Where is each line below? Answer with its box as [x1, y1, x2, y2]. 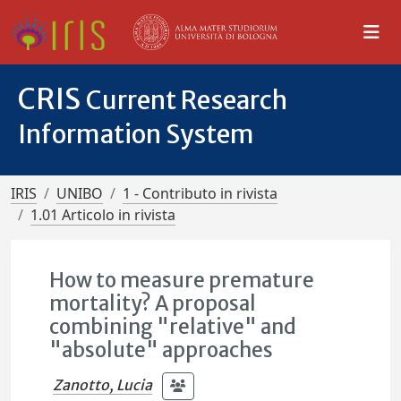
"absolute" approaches [49, 337, 274, 363]
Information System [18, 118, 254, 150]
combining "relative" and [49, 314, 297, 339]
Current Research [86, 84, 287, 116]
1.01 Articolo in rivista [30, 205, 175, 225]
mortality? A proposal [49, 291, 257, 316]
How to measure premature [49, 268, 315, 293]
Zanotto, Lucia [53, 375, 153, 394]
